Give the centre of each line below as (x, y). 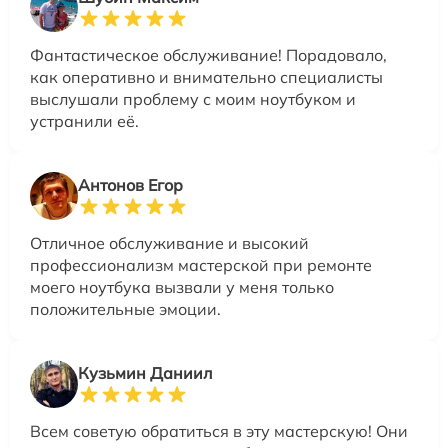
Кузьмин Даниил (145, 372)
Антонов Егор (130, 184)
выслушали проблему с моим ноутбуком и (193, 98)
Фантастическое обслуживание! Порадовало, (208, 54)
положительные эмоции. (125, 308)
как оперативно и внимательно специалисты (206, 76)
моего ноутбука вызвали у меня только (182, 286)
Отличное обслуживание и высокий (169, 242)
